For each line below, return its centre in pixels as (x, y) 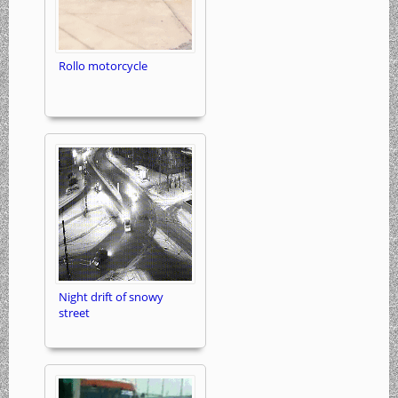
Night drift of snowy (111, 297)
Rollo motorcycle (103, 66)
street (74, 313)
